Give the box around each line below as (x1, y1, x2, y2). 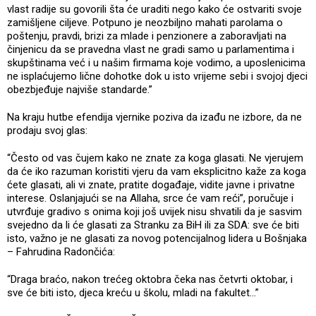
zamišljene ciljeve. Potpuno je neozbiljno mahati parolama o (7, 16, 283, 29)
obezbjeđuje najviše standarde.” (7, 83, 152, 96)
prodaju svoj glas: (7, 123, 87, 137)
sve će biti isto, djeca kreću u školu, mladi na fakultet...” (7, 286, 259, 299)
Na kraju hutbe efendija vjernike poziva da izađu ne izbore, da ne (7, 110, 302, 123)
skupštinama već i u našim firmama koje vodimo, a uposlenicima (7, 56, 305, 69)
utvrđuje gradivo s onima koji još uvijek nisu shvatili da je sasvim (7, 205, 302, 218)
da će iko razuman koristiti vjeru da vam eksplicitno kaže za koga (7, 164, 306, 178)
